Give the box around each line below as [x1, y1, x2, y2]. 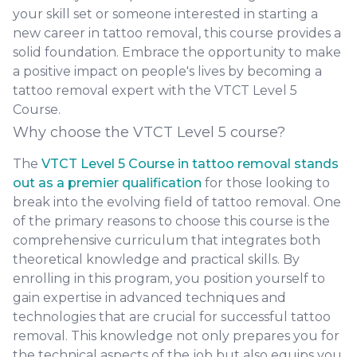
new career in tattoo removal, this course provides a [13, 25, 341, 41]
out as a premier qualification [13, 175, 202, 190]
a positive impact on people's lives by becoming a [13, 64, 322, 79]
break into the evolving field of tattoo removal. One [13, 194, 341, 210]
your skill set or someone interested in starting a [13, 6, 318, 22]
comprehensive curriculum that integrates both [13, 233, 320, 248]
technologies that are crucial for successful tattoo [13, 309, 331, 324]
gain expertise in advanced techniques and [13, 290, 286, 305]
